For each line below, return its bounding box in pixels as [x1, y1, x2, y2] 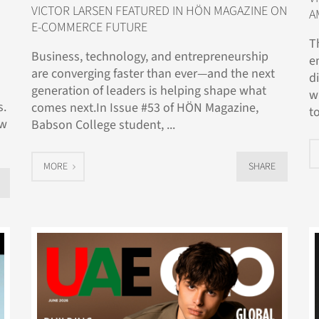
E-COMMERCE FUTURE [31, 19, 147, 37]
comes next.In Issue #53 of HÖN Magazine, [31, 99, 258, 117]
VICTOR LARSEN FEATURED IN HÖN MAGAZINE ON [31, 2, 287, 21]
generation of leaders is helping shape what [31, 82, 266, 100]
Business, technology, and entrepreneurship [31, 48, 268, 66]
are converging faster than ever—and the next [31, 65, 275, 83]
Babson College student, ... [31, 116, 175, 135]
